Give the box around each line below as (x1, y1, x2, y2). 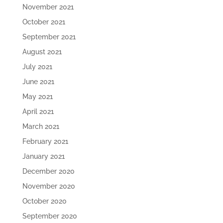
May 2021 (22, 93, 53, 101)
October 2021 (22, 18, 65, 26)
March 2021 (22, 122, 59, 131)
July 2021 (22, 63, 52, 71)
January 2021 (22, 152, 65, 161)
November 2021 (22, 3, 74, 11)
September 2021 (22, 33, 76, 41)
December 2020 (22, 167, 75, 176)
